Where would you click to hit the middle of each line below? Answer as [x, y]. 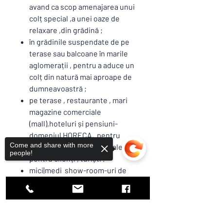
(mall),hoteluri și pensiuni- [73, 124]
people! [21, 153]
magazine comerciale [65, 112]
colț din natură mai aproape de [81, 77]
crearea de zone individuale [76, 147]
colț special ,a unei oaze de [74, 18]
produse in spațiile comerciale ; [82, 194]
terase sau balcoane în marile [79, 54]
